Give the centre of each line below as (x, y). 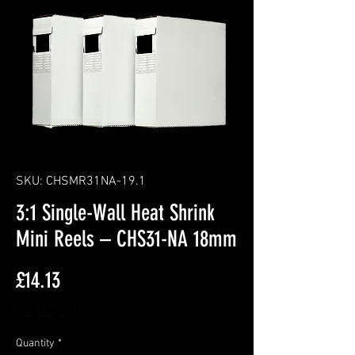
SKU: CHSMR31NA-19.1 (81, 181)
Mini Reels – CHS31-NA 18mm (126, 239)
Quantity (35, 343)
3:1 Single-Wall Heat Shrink (115, 212)
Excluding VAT (48, 309)
